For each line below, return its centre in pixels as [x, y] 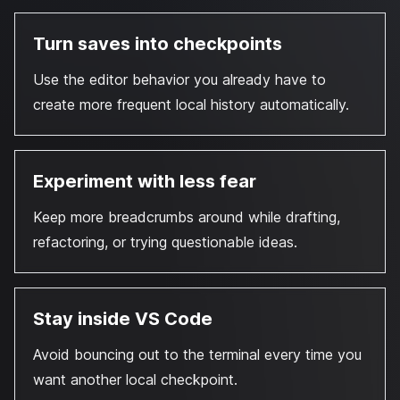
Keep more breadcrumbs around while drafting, [187, 217]
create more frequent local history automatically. [191, 104]
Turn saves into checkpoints [158, 44]
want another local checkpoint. [135, 379]
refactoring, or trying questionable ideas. [165, 242]
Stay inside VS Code [123, 319]
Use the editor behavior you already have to [179, 79]
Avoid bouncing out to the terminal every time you [197, 354]
